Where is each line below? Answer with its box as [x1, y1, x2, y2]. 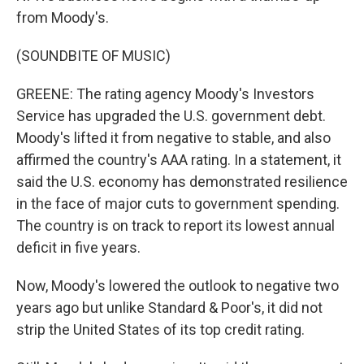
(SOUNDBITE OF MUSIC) [16, 47, 171, 64]
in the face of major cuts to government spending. [16, 195, 340, 212]
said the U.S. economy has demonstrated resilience [16, 173, 348, 190]
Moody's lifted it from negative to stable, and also [16, 129, 331, 146]
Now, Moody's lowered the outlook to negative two [16, 277, 339, 294]
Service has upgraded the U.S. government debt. [16, 107, 326, 124]
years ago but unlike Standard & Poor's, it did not [16, 299, 323, 316]
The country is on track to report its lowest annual [16, 217, 335, 234]
